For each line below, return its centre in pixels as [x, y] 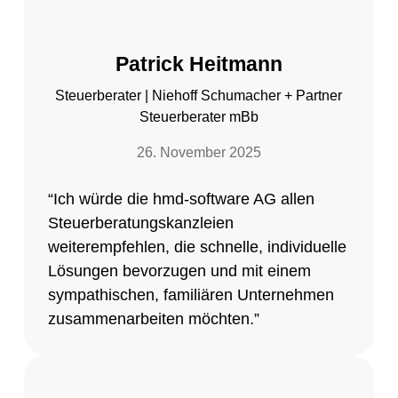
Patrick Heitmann [199, 64]
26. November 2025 [199, 153]
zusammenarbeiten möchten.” [153, 319]
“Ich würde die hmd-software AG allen [181, 199]
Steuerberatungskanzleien [140, 223]
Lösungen [83, 271]
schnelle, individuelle [273, 247]
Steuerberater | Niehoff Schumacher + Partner [199, 96]
